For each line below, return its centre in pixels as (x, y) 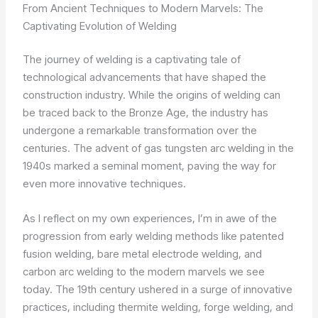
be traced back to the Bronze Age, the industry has (146, 113)
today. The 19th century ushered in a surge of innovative (158, 290)
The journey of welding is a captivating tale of (132, 60)
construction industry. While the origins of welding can (152, 95)
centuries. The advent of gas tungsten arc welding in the (159, 148)
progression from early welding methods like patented (154, 236)
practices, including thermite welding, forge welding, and (158, 307)
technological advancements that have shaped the (145, 77)
